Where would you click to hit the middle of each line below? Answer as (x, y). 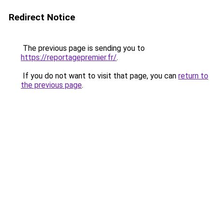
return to (193, 76)
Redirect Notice (42, 17)
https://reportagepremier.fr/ (69, 57)
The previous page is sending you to (83, 48)
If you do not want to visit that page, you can (100, 76)
